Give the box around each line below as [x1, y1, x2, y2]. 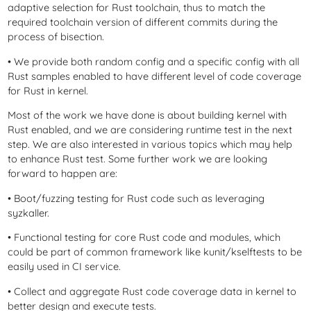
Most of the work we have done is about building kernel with [8, 108, 287, 122]
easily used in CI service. [8, 260, 121, 274]
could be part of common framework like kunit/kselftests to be [8, 245, 303, 259]
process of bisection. [8, 30, 105, 44]
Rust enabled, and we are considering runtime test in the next [8, 123, 293, 137]
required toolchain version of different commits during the [8, 15, 278, 29]
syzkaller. [8, 205, 50, 219]
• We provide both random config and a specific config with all [8, 54, 300, 68]
